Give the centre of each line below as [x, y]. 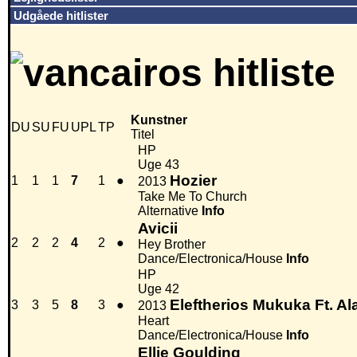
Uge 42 [159, 289]
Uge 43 [159, 165]
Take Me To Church [192, 197]
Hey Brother [172, 245]
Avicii [158, 229]
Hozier [193, 181]
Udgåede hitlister [61, 16]
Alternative [168, 211]
